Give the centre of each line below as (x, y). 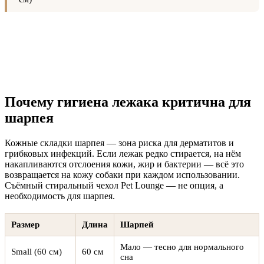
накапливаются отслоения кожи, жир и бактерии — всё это (124, 164)
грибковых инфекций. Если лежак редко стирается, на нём (123, 153)
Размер (25, 224)
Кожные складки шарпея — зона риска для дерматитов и (119, 143)
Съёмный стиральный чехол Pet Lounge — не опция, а (114, 185)
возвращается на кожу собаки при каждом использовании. (122, 174)
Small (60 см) (37, 251)
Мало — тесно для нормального (182, 247)
